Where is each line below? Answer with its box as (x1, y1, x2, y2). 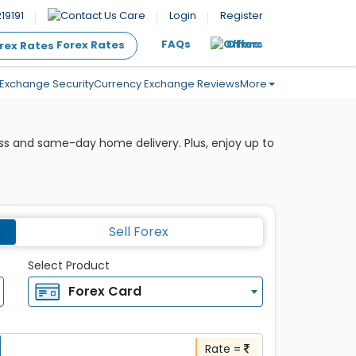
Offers (226, 37, 263, 52)
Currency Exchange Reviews (94, 75, 240, 91)
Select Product (27, 257, 110, 273)
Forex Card (64, 281, 141, 300)
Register (220, 8, 263, 23)
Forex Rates (54, 37, 125, 53)
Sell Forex (108, 222, 168, 241)
